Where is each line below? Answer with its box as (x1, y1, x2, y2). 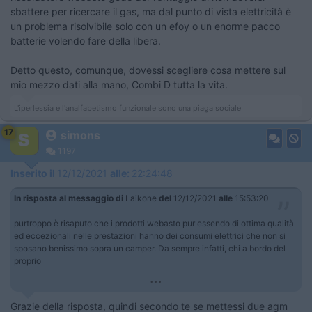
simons (61, 128, 100, 142)
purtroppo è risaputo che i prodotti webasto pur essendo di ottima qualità (14, 218, 294, 228)
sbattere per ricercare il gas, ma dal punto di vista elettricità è (10, 6, 291, 17)
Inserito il (10, 167, 57, 179)
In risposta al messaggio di (14, 193, 123, 203)
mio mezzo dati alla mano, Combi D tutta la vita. (10, 79, 231, 91)
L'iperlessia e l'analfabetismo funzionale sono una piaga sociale (14, 103, 241, 113)
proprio (14, 256, 41, 266)
